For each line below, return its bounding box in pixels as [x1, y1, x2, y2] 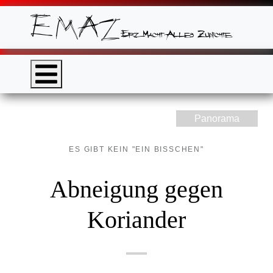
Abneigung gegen [50, 175, 223, 204]
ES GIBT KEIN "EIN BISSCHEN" [69, 145, 204, 154]
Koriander [87, 206, 186, 234]
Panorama [194, 113, 239, 124]
